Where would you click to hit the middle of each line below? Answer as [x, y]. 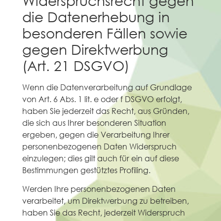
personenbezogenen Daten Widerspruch [99, 146]
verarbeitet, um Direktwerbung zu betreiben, [105, 200]
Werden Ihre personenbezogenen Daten [99, 188]
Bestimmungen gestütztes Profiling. [86, 170]
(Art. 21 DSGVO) [75, 65]
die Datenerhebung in [96, 16]
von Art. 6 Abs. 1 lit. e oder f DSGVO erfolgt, [102, 99]
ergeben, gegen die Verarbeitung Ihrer [96, 134]
